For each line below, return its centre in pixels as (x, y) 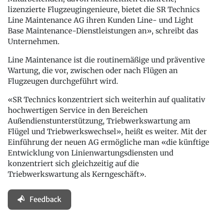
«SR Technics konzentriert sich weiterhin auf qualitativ (107, 100)
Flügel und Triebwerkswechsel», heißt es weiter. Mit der (107, 132)
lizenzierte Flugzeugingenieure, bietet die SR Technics (104, 10)
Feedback (46, 200)
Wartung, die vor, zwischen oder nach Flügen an (93, 71)
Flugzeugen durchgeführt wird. (63, 81)
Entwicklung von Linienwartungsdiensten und (91, 153)
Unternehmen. (34, 42)
